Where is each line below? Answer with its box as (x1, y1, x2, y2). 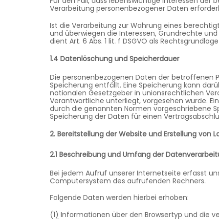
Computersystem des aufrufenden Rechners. (50, 175, 206, 186)
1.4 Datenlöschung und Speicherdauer (50, 54, 179, 64)
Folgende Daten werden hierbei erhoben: (50, 193, 189, 203)
